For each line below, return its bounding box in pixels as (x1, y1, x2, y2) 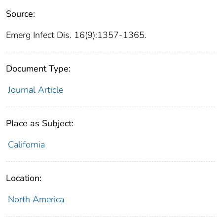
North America (7, 193, 64, 205)
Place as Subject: (6, 117, 74, 129)
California (7, 138, 45, 150)
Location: (6, 172, 41, 184)
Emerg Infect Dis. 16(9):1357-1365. (6, 29, 147, 41)
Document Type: (6, 62, 71, 74)
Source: (6, 7, 35, 20)
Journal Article (7, 83, 63, 96)
